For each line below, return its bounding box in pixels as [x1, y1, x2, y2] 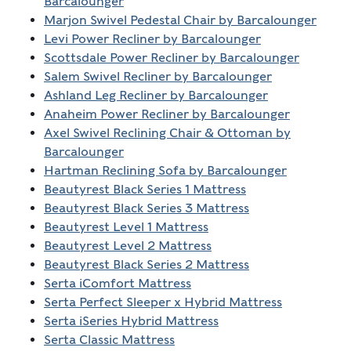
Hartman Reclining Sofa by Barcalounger [43, 163, 287, 179]
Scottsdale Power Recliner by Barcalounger [43, 50, 299, 66]
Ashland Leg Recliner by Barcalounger [43, 88, 268, 103]
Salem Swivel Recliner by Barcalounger [43, 69, 272, 85]
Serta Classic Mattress [43, 332, 175, 348]
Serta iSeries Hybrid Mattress [43, 313, 219, 329]
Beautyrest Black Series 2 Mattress [43, 257, 249, 273]
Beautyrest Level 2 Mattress [43, 238, 212, 254]
